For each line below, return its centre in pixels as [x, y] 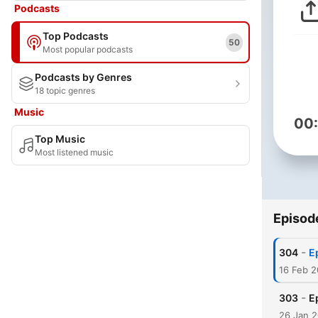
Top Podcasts [76, 36]
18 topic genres [65, 91]
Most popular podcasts [88, 49]
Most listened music [74, 152]
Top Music [60, 139]
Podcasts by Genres [83, 77]
